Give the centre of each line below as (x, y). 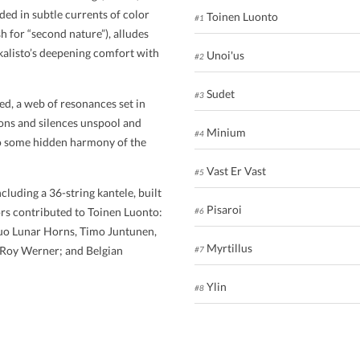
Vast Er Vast (235, 171)
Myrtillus (228, 248)
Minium (225, 133)
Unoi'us (224, 55)
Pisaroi (223, 210)
